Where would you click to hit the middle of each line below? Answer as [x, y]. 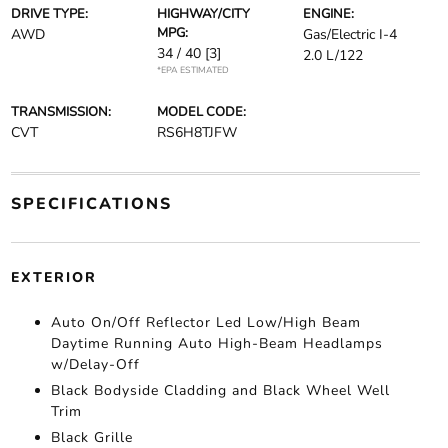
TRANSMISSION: [60, 112]
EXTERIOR [53, 277]
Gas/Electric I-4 [350, 34]
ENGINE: [329, 14]
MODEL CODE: [201, 112]
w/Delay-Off [95, 364]
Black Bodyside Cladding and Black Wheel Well [220, 390]
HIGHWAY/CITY [203, 14]
